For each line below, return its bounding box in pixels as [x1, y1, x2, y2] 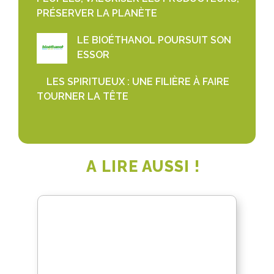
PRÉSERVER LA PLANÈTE [37, 7, 157, 20]
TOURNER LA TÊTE [37, 91, 128, 103]
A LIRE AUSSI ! [86, 157, 200, 176]
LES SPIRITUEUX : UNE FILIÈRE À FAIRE [46, 76, 229, 88]
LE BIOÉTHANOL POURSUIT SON [77, 34, 231, 46]
